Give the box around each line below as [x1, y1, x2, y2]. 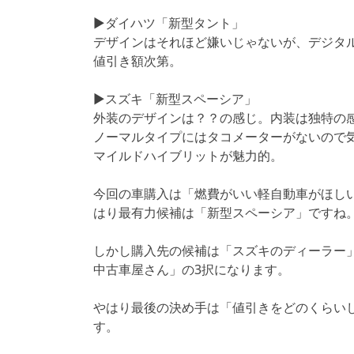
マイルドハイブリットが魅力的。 [93, 146, 283, 164]
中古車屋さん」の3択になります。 [93, 260, 290, 278]
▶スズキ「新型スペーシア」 [93, 89, 257, 107]
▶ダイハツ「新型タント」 [93, 13, 244, 32]
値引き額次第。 [93, 51, 182, 70]
